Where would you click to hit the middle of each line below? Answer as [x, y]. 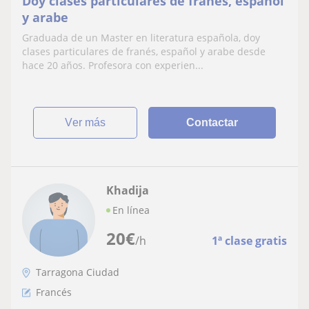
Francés [54, 292]
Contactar [212, 122]
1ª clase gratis [249, 240]
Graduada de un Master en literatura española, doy [141, 37]
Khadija [128, 190]
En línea [131, 210]
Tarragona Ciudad [78, 272]
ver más [89, 122]
